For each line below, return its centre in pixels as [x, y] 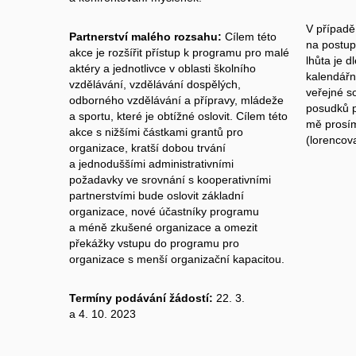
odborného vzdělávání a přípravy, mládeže [176, 100]
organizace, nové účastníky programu [164, 211]
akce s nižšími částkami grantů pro [156, 132]
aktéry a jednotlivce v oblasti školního [163, 68]
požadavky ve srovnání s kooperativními [170, 179]
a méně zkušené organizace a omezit [163, 227]
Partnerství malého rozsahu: [145, 36]
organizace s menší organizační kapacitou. [177, 259]
